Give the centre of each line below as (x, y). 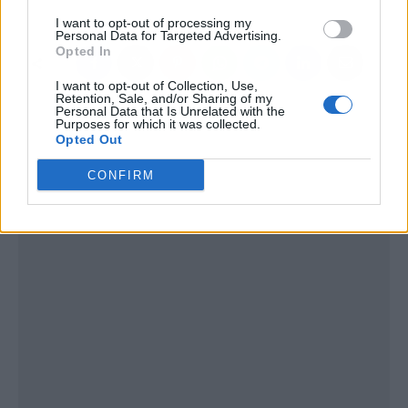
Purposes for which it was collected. (158, 124)
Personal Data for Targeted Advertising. (168, 36)
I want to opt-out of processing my (153, 23)
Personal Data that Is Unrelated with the (170, 111)
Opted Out (89, 139)
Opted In (84, 51)
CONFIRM (121, 175)
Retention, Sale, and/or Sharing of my (164, 98)
